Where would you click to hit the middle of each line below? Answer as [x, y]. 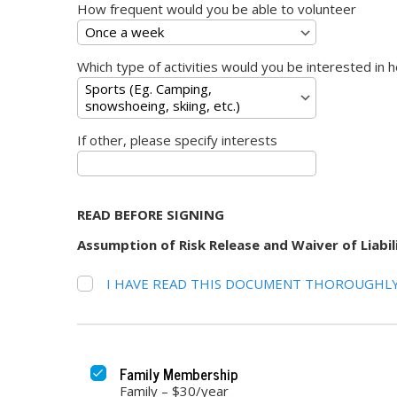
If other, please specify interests [177, 140]
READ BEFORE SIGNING [151, 215]
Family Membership [179, 373]
